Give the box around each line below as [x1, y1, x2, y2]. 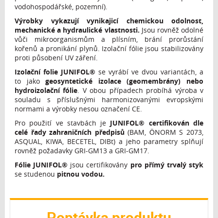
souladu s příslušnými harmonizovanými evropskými [15, 95, 203, 104]
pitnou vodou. [57, 169, 105, 179]
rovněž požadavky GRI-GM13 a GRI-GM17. [15, 146, 149, 155]
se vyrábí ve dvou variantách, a [98, 67, 203, 76]
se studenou [15, 169, 57, 179]
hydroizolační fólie [15, 86, 78, 95]
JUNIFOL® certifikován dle [106, 118, 204, 127]
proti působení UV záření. [15, 53, 98, 62]
